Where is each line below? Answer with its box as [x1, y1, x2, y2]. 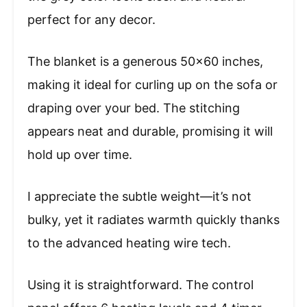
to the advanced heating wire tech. [27, 236, 231, 251]
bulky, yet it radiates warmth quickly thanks [27, 212, 280, 228]
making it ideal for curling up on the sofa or [27, 77, 278, 93]
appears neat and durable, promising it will [27, 124, 273, 139]
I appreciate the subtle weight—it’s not [27, 189, 251, 204]
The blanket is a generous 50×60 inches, [27, 54, 263, 69]
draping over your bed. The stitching [27, 101, 240, 116]
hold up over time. [27, 147, 132, 162]
